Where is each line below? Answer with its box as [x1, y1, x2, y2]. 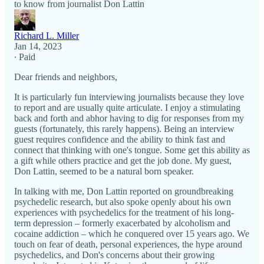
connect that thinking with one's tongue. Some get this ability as [14, 145, 250, 156]
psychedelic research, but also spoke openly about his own [14, 197, 231, 207]
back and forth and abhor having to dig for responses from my [14, 113, 244, 124]
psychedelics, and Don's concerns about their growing [14, 250, 214, 260]
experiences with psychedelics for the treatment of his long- [14, 207, 234, 218]
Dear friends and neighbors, [14, 72, 117, 82]
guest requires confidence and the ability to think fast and [14, 134, 225, 145]
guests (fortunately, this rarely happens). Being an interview [14, 124, 235, 134]
